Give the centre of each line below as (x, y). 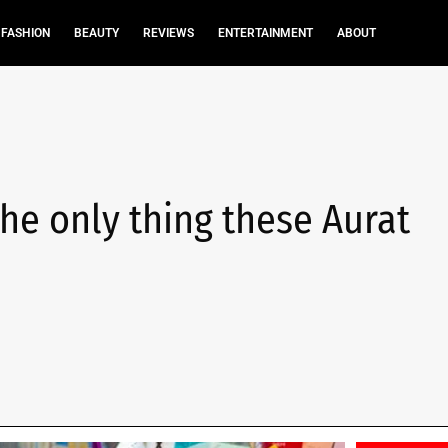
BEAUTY (96, 33)
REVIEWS (168, 33)
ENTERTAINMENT (265, 33)
